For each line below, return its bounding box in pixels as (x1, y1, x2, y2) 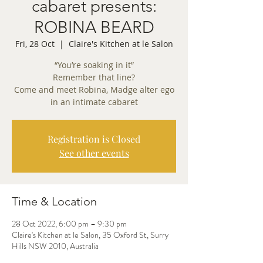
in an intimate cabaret (50, 96, 138, 107)
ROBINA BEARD (33, 18, 154, 37)
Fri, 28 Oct (15, 38, 55, 49)
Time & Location (12, 194, 97, 208)
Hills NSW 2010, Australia (12, 240, 99, 252)
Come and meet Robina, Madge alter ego (14, 84, 174, 95)
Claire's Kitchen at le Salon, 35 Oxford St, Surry (12, 229, 168, 241)
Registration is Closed (48, 133, 140, 145)
